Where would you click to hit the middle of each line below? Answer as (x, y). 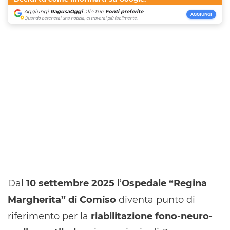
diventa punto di (156, 200)
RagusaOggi (66, 12)
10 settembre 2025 (70, 184)
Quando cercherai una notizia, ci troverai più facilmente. (81, 18)
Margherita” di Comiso (62, 200)
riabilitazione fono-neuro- (152, 216)
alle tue (94, 12)
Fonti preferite (124, 12)
